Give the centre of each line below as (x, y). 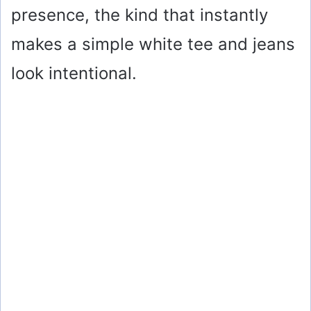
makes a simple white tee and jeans (153, 44)
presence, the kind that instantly (140, 15)
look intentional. (74, 74)
